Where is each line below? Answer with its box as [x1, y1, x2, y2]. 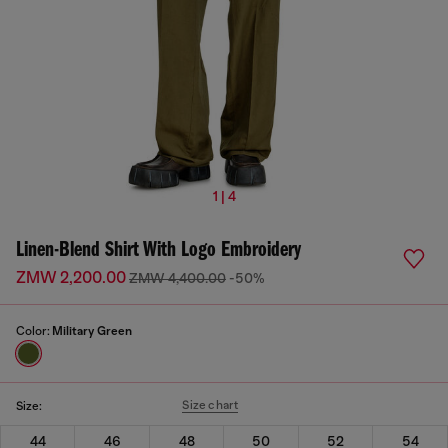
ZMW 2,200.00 [16, 269, 129, 287]
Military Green [52, 324, 132, 338]
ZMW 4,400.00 [129, 270, 226, 286]
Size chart [182, 398, 239, 412]
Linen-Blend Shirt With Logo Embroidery [16, 239, 301, 262]
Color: [16, 324, 52, 338]
